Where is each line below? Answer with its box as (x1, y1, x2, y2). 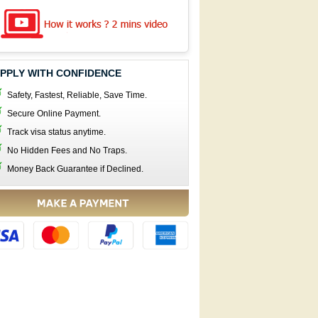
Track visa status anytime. (7, 127, 106, 137)
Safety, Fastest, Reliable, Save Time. (7, 90, 147, 100)
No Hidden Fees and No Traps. (7, 146, 127, 155)
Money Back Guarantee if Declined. (7, 164, 143, 174)
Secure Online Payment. (7, 109, 101, 119)
